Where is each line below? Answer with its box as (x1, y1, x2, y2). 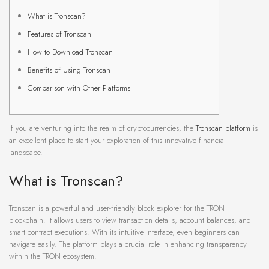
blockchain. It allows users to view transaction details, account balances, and (9, 214, 251, 226)
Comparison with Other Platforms (28, 82, 130, 94)
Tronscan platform (196, 122, 250, 134)
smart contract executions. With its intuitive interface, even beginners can (9, 226, 240, 238)
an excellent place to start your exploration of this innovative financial (9, 134, 226, 147)
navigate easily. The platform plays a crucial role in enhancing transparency (9, 238, 247, 250)
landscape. (9, 147, 43, 159)
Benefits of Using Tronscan (28, 64, 110, 76)
